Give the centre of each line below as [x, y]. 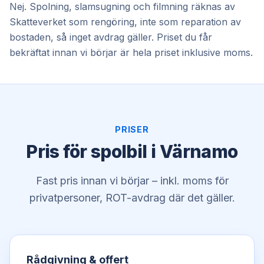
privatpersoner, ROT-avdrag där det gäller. [132, 197]
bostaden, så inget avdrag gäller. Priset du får [111, 37]
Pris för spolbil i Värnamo [132, 151]
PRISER [132, 129]
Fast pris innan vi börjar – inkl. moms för [132, 180]
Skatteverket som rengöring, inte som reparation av [125, 22]
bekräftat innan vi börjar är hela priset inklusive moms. [131, 52]
